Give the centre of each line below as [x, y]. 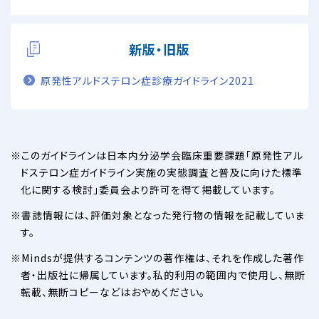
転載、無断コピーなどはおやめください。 [113, 292]
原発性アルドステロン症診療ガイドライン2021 [147, 81]
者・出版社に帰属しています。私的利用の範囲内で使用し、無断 [163, 275]
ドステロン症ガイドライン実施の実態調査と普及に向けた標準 [162, 173]
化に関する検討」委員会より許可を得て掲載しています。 [148, 190]
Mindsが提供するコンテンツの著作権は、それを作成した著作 [163, 258]
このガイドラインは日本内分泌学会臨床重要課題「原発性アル [162, 156]
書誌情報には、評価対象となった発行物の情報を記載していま [163, 215]
